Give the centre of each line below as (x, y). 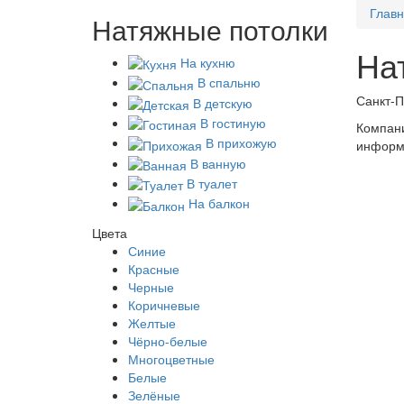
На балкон (217, 203)
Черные (151, 286)
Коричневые (164, 304)
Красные (154, 268)
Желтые (152, 322)
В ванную (216, 163)
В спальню (227, 83)
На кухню (206, 62)
